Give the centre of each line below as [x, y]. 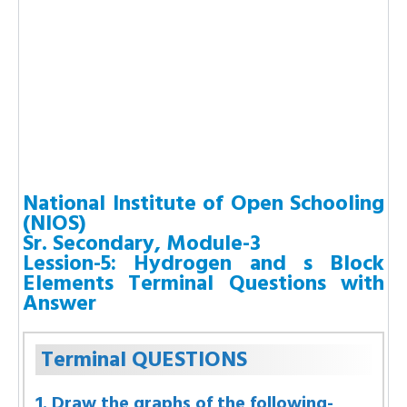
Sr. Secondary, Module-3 [142, 243]
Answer [60, 303]
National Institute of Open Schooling [203, 203]
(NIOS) [55, 223]
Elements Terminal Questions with [203, 283]
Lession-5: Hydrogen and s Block [203, 263]
